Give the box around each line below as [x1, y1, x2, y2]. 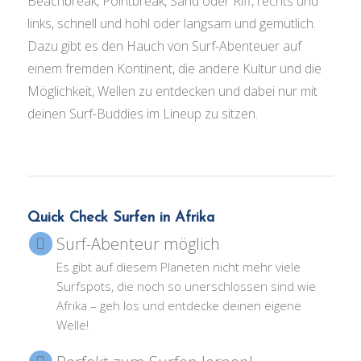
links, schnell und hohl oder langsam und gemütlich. [27, 15, 316, 33]
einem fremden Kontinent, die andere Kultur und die [27, 60, 322, 78]
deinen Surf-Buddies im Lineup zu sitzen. [27, 105, 258, 123]
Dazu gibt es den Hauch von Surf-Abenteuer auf [27, 37, 301, 56]
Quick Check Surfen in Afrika [27, 210, 214, 226]
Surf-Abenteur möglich [56, 233, 220, 255]
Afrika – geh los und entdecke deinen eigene [56, 297, 301, 314]
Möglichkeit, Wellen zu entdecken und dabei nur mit [27, 82, 317, 101]
